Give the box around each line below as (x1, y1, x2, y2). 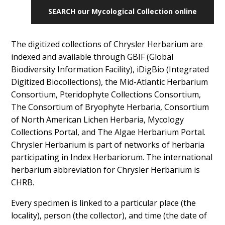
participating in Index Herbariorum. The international (11, 152, 213, 163)
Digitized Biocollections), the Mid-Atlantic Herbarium (11, 76, 208, 87)
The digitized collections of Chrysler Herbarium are (11, 39, 203, 50)
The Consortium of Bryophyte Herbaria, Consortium (11, 101, 209, 113)
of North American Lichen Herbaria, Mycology (11, 114, 184, 125)
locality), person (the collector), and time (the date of (11, 210, 207, 221)
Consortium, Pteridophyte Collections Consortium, (11, 89, 201, 100)
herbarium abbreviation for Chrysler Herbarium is (11, 164, 200, 175)
